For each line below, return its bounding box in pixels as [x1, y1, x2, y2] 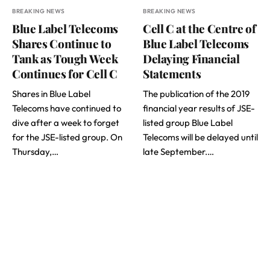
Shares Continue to [12, 35, 111, 51]
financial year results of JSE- [143, 102, 255, 114]
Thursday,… [12, 145, 58, 157]
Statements [143, 65, 201, 81]
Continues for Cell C [12, 65, 118, 81]
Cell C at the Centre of [143, 20, 256, 36]
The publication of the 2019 [143, 87, 250, 99]
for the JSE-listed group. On [12, 131, 122, 143]
